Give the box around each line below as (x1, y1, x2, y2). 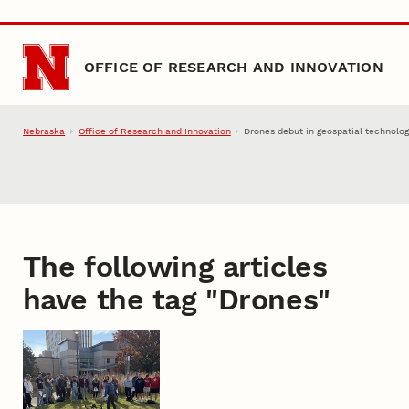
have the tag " (22, 281, 218, 317)
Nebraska (23, 126, 66, 137)
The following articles (22, 248, 328, 284)
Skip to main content (20, 18, 145, 33)
